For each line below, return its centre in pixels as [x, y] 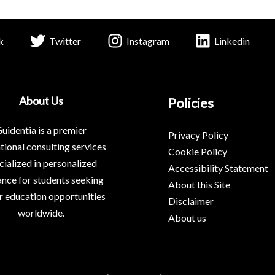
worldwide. [41, 213]
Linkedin [232, 41]
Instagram [148, 41]
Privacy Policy [198, 135]
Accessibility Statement [218, 168]
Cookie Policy [198, 151]
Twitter [65, 41]
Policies [191, 103]
